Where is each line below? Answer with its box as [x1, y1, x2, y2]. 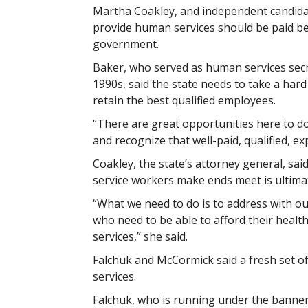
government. [92, 36, 159, 52]
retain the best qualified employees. [92, 93, 276, 108]
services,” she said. [92, 229, 188, 244]
